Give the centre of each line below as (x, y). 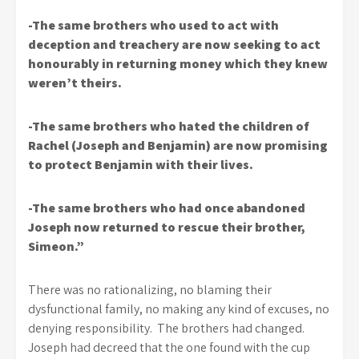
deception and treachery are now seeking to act (174, 44)
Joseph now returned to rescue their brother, (167, 227)
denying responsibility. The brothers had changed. (166, 328)
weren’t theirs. (75, 83)
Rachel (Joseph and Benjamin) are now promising (178, 145)
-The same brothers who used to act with (153, 25)
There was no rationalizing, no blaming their (150, 290)
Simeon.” (56, 246)
